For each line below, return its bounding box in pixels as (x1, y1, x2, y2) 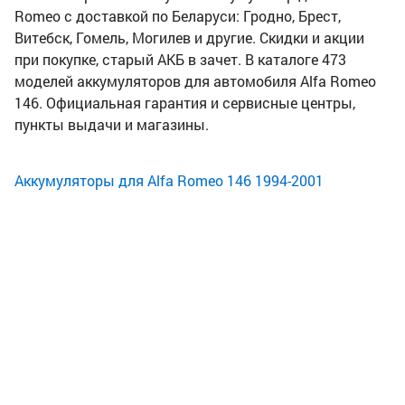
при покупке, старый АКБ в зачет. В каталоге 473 (14, 50, 346, 70)
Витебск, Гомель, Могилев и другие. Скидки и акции (14, 28, 364, 48)
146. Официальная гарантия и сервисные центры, (14, 93, 355, 113)
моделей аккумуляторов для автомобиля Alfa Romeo (14, 71, 376, 91)
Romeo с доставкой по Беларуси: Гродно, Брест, (14, 6, 341, 26)
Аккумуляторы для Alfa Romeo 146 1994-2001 (14, 171, 324, 191)
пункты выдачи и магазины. (14, 115, 209, 135)
